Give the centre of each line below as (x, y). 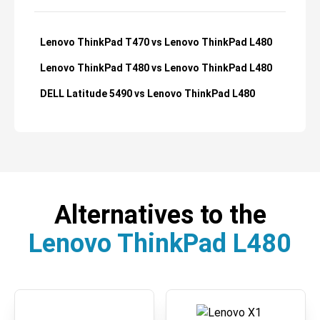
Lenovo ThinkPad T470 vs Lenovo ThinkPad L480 (156, 42)
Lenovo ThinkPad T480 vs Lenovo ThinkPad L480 (156, 68)
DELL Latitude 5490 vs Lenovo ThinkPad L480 (147, 94)
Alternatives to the (160, 215)
